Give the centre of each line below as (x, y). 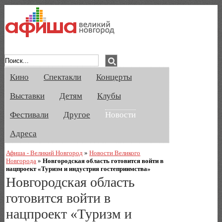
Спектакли (62, 77)
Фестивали (29, 115)
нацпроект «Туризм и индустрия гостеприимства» (79, 168)
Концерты (114, 77)
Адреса (23, 134)
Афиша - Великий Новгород (45, 153)
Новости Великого (115, 153)
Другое (77, 115)
